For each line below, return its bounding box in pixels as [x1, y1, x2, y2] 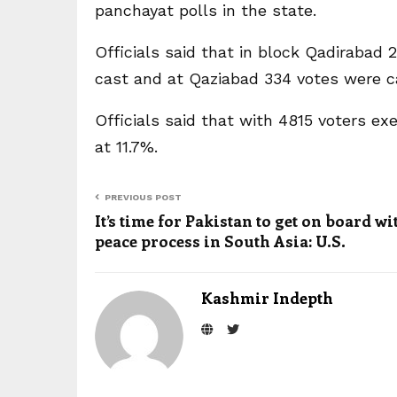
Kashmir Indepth [201, 287, 333, 308]
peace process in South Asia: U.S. [95, 230, 346, 252]
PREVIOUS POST [105, 192, 182, 202]
